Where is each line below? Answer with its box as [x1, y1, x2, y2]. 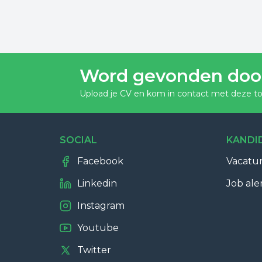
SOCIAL [60, 135, 97, 146]
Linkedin [77, 178, 117, 189]
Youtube [77, 222, 119, 233]
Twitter [77, 244, 111, 256]
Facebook [77, 156, 123, 167]
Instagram [77, 200, 125, 211]
